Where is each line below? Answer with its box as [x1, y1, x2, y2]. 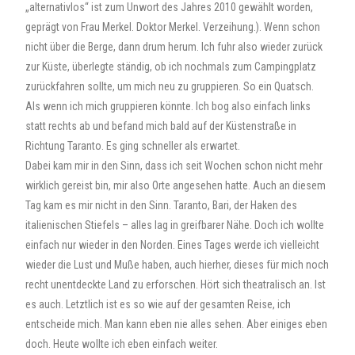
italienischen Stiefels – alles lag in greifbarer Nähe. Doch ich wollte [25, 219, 325, 231]
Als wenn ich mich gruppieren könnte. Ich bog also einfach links [25, 100, 311, 113]
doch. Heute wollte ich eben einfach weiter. [25, 338, 219, 350]
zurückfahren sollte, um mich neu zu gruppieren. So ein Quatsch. [25, 80, 315, 93]
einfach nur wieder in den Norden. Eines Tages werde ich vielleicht [25, 239, 320, 251]
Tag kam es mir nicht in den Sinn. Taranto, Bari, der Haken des [25, 199, 298, 212]
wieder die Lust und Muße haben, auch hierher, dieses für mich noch [25, 258, 330, 271]
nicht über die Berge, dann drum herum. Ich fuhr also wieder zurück [25, 40, 323, 53]
